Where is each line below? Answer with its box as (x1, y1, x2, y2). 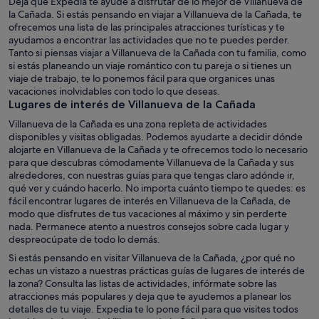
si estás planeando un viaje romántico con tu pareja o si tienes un (9, 59, 291, 72)
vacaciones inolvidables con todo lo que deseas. (9, 85, 220, 98)
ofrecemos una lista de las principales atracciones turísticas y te (9, 21, 285, 33)
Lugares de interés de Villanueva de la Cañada (9, 98, 256, 111)
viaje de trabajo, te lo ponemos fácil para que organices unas (9, 72, 275, 85)
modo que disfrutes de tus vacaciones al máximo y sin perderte (9, 207, 287, 220)
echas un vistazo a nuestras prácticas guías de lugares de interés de (9, 264, 305, 277)
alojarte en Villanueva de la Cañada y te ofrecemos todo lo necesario (9, 143, 308, 156)
